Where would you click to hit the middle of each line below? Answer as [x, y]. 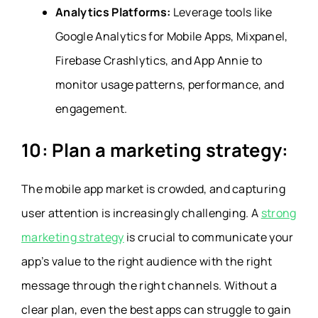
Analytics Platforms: [114, 12]
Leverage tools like [223, 12]
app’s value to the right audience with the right [147, 261]
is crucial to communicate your [209, 237]
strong [279, 213]
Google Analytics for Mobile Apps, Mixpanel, [172, 36]
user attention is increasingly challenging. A [141, 213]
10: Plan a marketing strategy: [155, 150]
